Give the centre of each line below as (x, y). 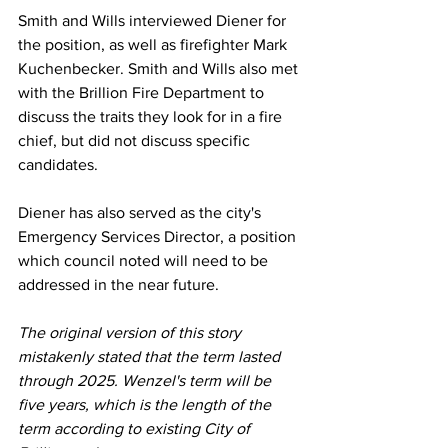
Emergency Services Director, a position (159, 236)
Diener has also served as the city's (141, 212)
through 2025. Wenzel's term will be (146, 380)
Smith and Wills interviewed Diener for (154, 20)
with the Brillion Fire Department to (143, 92)
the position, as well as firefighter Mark (154, 44)
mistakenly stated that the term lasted (151, 356)
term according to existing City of (136, 428)
